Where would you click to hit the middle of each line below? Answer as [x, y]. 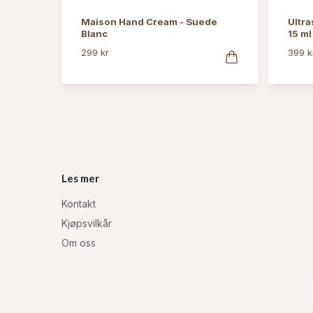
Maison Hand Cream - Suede [149, 21]
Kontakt [79, 204]
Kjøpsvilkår [87, 224]
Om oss [79, 243]
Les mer [80, 178]
